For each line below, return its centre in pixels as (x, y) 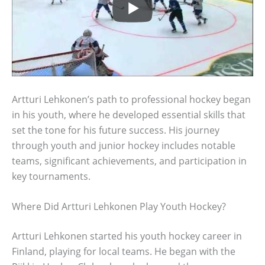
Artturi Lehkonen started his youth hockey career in (127, 236)
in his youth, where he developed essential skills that (129, 114)
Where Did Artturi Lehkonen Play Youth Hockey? (119, 207)
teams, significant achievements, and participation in (129, 161)
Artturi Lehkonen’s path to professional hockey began (131, 99)
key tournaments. (51, 176)
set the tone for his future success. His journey (116, 130)
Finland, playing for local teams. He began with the (124, 252)
